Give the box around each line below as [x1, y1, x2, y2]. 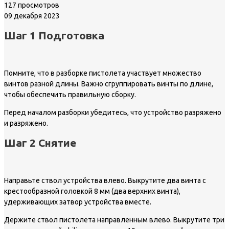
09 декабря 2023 [4, 11, 60, 20]
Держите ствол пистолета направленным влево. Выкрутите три [4, 215, 224, 224]
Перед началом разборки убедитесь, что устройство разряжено [4, 108, 221, 117]
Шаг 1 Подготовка [4, 29, 104, 42]
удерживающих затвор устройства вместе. [4, 197, 151, 206]
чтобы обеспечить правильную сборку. [4, 90, 136, 99]
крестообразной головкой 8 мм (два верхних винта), [4, 187, 180, 195]
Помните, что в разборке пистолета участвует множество [4, 68, 201, 77]
